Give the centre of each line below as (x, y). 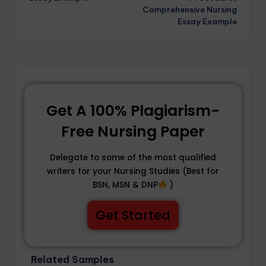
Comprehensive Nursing (190, 9)
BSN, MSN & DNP (126, 185)
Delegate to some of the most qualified (133, 157)
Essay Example (207, 21)
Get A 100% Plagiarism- (133, 110)
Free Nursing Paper (133, 131)
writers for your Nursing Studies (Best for (133, 171)
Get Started (133, 215)
